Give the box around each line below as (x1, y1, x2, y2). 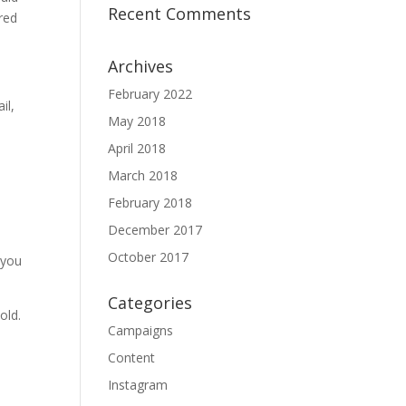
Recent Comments (108, 3, 252, 24)
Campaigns (108, 322, 174, 339)
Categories (108, 292, 193, 314)
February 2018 (108, 194, 193, 211)
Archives (108, 55, 174, 77)
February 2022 (108, 85, 193, 102)
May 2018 (108, 112, 167, 130)
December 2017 (108, 221, 203, 238)
